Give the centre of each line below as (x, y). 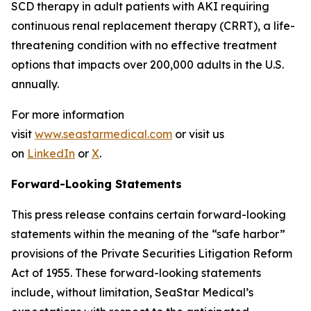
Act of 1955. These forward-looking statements (136, 273)
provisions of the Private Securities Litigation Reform (152, 253)
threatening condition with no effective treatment (144, 45)
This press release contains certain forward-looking (149, 215)
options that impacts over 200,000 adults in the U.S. (148, 65)
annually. (35, 84)
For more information (68, 115)
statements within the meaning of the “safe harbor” (148, 234)
